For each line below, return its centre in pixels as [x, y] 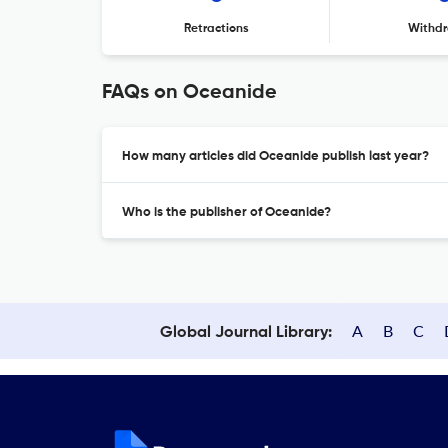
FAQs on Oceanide [189, 93]
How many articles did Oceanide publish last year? [275, 156]
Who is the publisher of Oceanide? [226, 212]
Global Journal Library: [246, 333]
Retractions [216, 29]
